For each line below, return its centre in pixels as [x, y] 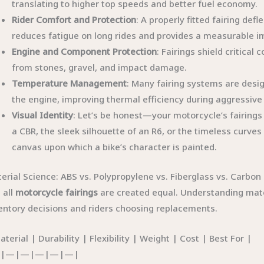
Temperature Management [70, 83]
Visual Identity [43, 115]
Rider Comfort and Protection [74, 19]
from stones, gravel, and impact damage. [100, 67]
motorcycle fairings [57, 192]
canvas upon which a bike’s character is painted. [115, 147]
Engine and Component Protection [85, 51]
